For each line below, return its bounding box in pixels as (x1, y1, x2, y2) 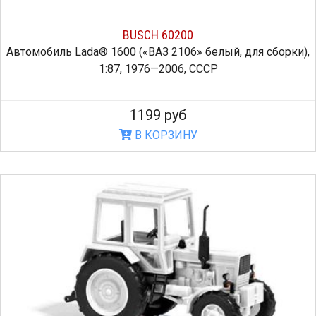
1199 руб (130, 106, 186, 123)
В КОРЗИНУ (131, 128, 197, 142)
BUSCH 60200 (123, 27, 193, 42)
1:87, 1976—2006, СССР (98, 61, 218, 75)
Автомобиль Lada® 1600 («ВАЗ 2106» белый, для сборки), (6, 44, 310, 59)
